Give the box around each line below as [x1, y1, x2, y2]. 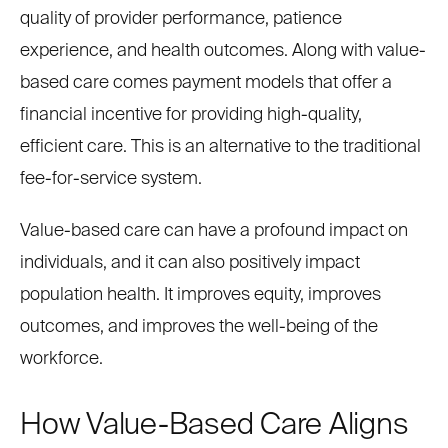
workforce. [20, 350, 103, 368]
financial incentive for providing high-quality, [20, 106, 362, 124]
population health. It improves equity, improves [20, 286, 381, 304]
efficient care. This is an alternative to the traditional [20, 138, 421, 156]
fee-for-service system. [20, 170, 202, 188]
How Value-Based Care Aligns [20, 411, 409, 441]
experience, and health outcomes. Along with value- [20, 42, 426, 60]
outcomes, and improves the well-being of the [20, 318, 378, 336]
